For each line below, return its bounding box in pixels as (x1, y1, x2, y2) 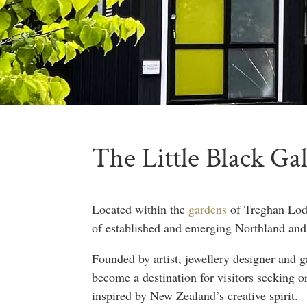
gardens (188, 200, 228, 217)
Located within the (92, 200, 189, 217)
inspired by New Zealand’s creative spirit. (92, 286, 299, 304)
